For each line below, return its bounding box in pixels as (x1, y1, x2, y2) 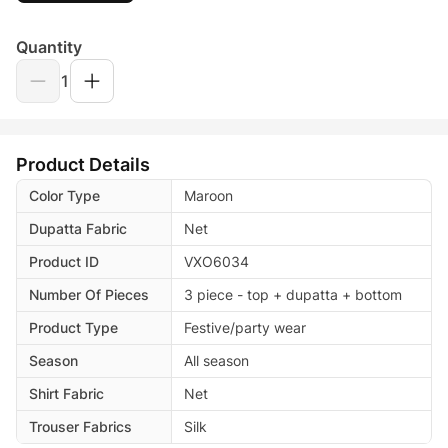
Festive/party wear (184, 318, 306, 336)
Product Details (16, 153, 150, 175)
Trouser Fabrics (29, 417, 132, 435)
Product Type (29, 318, 118, 336)
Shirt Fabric (29, 384, 104, 402)
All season (184, 351, 249, 369)
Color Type (29, 186, 100, 204)
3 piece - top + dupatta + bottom (184, 285, 402, 303)
